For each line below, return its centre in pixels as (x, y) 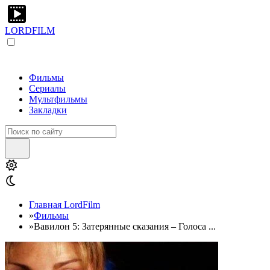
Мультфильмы (58, 99)
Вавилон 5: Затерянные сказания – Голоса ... (125, 226)
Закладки (48, 110)
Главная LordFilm (64, 205)
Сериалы (47, 88)
